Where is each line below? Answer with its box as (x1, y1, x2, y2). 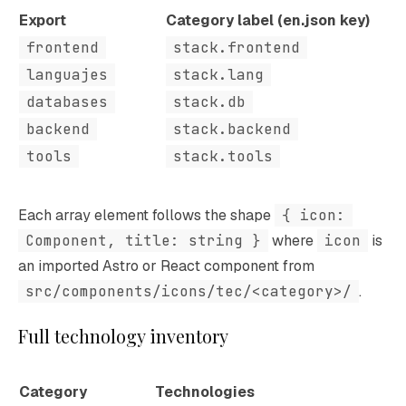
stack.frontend (173, 38, 300, 57)
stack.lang (173, 65, 264, 84)
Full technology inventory (18, 324, 228, 348)
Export (19, 11, 66, 30)
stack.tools (173, 147, 273, 166)
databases (26, 92, 108, 111)
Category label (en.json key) (166, 11, 370, 30)
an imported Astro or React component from (18, 256, 314, 275)
